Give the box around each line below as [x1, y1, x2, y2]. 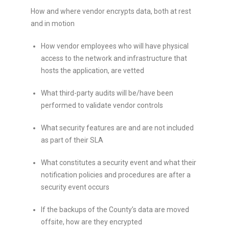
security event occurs [41, 182, 109, 191]
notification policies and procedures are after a [41, 170, 191, 179]
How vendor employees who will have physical [41, 41, 189, 50]
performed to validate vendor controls [41, 101, 163, 109]
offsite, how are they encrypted [41, 217, 142, 226]
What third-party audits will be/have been [41, 88, 173, 97]
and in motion [31, 19, 75, 28]
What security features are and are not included [41, 123, 194, 132]
